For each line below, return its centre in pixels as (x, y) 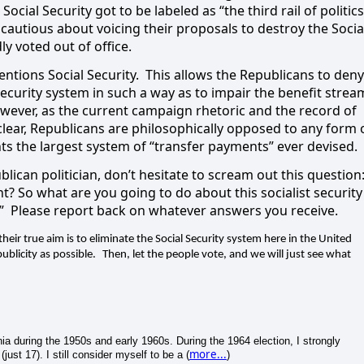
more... (208, 354)
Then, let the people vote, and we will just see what (227, 254)
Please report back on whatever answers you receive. (174, 211)
